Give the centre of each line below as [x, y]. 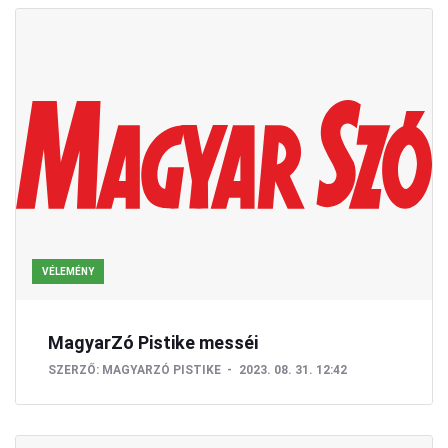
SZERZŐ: [73, 369]
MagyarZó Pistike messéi [153, 342]
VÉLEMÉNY [68, 271]
